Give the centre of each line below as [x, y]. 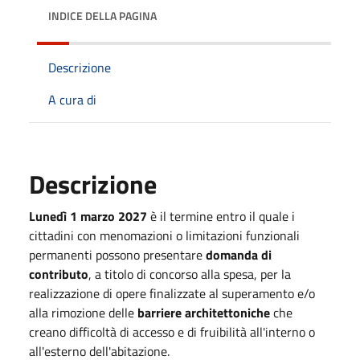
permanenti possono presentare [117, 254]
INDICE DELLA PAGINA [102, 15]
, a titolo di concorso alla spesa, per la [190, 274]
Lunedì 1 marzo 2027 [90, 216]
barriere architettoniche [204, 312]
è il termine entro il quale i [223, 216]
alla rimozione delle [83, 312]
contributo [59, 274]
